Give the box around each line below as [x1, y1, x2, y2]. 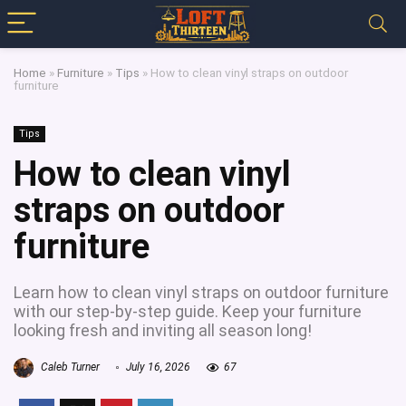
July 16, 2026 [123, 361, 190, 374]
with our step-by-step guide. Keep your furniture [14, 302, 362, 321]
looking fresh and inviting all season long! [14, 321, 312, 340]
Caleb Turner [38, 361, 100, 374]
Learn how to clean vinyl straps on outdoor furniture [14, 283, 389, 302]
